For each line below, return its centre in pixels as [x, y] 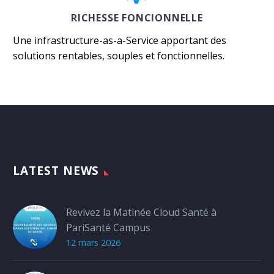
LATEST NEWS [56, 170]
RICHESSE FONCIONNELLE [137, 17]
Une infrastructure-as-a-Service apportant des [120, 41]
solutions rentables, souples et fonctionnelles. [119, 56]
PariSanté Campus [108, 227]
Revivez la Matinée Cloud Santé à [141, 212]
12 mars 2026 [93, 242]
